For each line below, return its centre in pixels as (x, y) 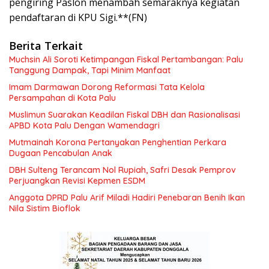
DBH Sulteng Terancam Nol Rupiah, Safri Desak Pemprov (122, 170)
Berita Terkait (46, 45)
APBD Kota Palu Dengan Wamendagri (84, 125)
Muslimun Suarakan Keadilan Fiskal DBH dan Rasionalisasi (125, 114)
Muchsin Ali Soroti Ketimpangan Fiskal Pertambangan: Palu (126, 59)
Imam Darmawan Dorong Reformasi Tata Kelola (107, 87)
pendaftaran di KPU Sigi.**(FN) (78, 17)
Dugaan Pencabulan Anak (61, 153)
